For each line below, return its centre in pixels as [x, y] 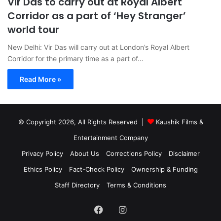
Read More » [40, 79]
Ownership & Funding [164, 169]
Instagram [147, 209]
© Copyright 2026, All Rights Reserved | [83, 122]
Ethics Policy [43, 169]
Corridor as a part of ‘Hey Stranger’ [97, 16]
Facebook [123, 209]
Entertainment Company [110, 137]
